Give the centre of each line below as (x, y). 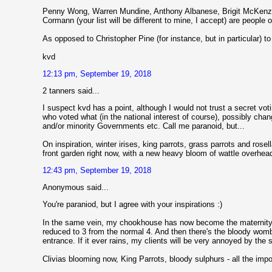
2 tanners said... (71, 91)
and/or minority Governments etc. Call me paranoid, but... (144, 126)
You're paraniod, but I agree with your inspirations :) (132, 205)
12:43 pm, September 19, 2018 (97, 171)
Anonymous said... (76, 188)
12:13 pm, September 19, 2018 (97, 74)
